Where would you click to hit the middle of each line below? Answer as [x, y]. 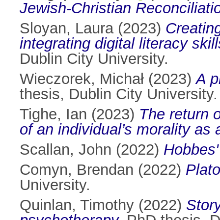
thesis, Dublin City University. [119, 94]
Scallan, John [66, 150]
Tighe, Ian [53, 114]
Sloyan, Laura [67, 28]
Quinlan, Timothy [77, 205]
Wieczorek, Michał [82, 79]
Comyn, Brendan [77, 170]
